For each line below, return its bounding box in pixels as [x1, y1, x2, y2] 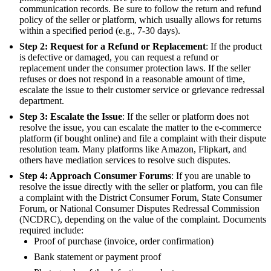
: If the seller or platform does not [122, 111, 249, 122]
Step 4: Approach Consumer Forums [19, 170, 171, 181]
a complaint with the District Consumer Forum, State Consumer [19, 192, 262, 203]
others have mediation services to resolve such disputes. [19, 154, 230, 165]
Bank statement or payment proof [34, 251, 161, 262]
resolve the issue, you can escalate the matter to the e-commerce [19, 122, 261, 132]
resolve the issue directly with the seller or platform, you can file [19, 181, 263, 192]
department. [19, 95, 64, 106]
